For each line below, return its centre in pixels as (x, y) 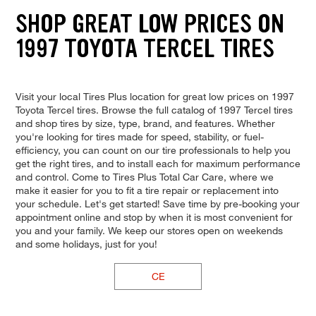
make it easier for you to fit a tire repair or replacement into (147, 190)
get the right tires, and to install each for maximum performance (158, 163)
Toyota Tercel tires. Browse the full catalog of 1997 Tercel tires (154, 109)
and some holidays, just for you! (86, 243)
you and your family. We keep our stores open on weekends (149, 230)
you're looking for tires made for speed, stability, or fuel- (139, 136)
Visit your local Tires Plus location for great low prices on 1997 (154, 96)
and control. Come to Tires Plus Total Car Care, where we (144, 176)
